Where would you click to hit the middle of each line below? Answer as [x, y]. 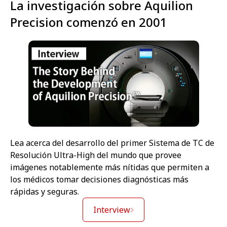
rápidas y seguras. [45, 192]
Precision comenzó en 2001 [89, 22]
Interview [112, 210]
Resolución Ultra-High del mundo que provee [96, 155]
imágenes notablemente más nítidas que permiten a [110, 167]
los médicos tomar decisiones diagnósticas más [99, 180]
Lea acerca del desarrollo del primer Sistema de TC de [112, 143]
